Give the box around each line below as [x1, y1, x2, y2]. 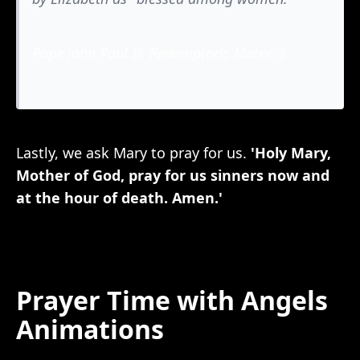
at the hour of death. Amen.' [16, 188, 223, 207]
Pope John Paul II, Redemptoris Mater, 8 [32, 43, 286, 63]
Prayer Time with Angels [16, 283, 328, 317]
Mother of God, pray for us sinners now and [16, 166, 329, 185]
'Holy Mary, [251, 143, 331, 162]
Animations [16, 312, 164, 346]
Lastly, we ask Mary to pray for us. [16, 143, 251, 162]
